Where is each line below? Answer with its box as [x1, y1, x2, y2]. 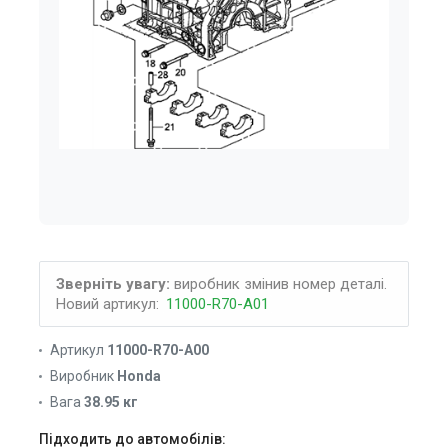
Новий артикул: [56, 295, 163, 313]
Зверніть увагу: [56, 275, 170, 293]
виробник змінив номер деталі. [170, 275, 387, 293]
